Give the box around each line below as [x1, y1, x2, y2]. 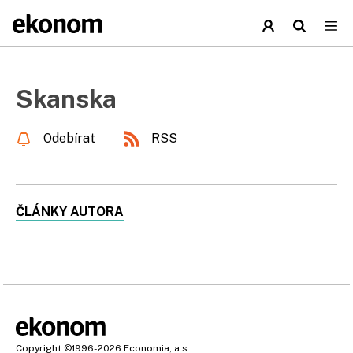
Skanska [16, 84, 117, 113]
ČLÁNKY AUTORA [16, 204, 124, 219]
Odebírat [43, 131, 95, 146]
